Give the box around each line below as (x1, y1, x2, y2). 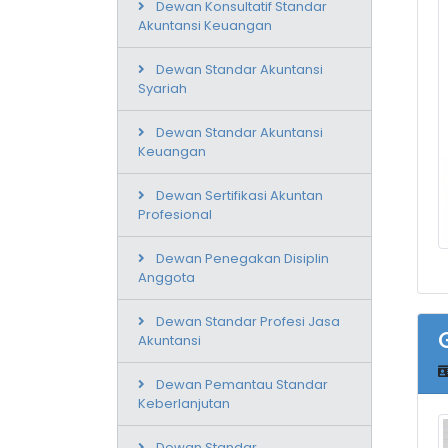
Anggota (138, 267, 195, 287)
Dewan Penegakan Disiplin (156, 248, 329, 268)
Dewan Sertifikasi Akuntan (156, 185, 323, 205)
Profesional (138, 204, 212, 224)
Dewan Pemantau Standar (156, 374, 328, 394)
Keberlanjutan (138, 393, 230, 413)
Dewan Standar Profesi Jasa (156, 311, 340, 331)
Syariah (138, 78, 187, 98)
